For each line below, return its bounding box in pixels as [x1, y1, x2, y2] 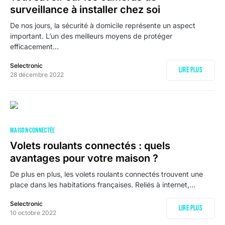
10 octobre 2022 [10, 209, 56, 216]
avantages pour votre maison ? [10, 152, 158, 164]
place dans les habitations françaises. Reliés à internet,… [10, 180, 195, 189]
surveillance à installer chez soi [10, 4, 160, 16]
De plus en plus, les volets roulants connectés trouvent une [10, 170, 203, 178]
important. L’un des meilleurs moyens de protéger [10, 32, 172, 40]
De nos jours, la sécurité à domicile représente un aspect [10, 21, 195, 30]
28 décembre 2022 [10, 71, 64, 78]
